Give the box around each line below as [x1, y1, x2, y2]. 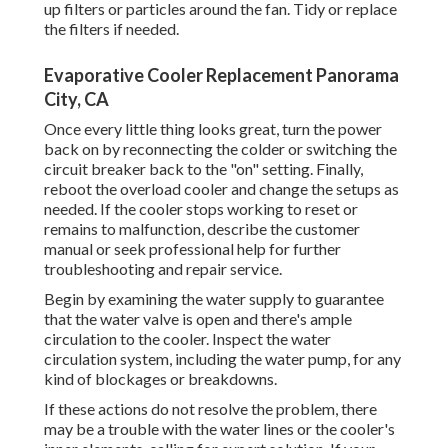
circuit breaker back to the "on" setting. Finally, [44, 159, 363, 179]
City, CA [44, 88, 109, 111]
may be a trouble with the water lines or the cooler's [44, 419, 395, 439]
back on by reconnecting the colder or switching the [44, 139, 397, 159]
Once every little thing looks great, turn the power [44, 119, 382, 139]
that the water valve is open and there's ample [44, 309, 352, 329]
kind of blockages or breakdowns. [44, 369, 277, 389]
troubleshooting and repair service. [44, 259, 282, 279]
